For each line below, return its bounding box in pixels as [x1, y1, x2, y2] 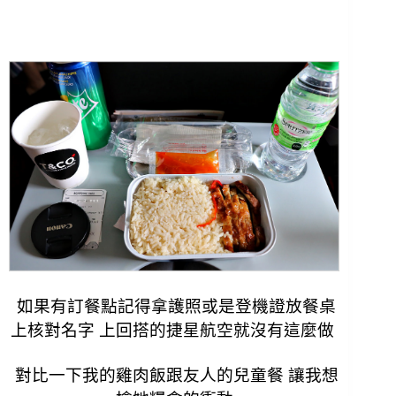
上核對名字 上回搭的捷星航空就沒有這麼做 [10, 321, 339, 340]
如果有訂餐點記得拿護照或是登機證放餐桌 [12, 297, 337, 316]
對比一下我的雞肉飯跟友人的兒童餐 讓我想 [10, 366, 339, 385]
